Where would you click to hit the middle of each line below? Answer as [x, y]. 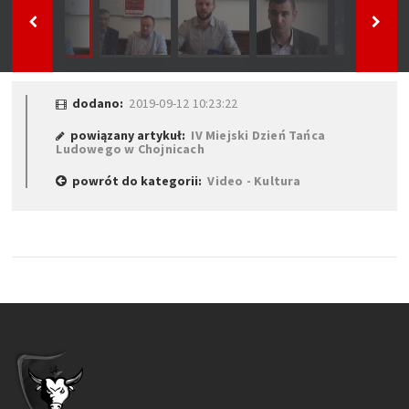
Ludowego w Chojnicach [130, 148]
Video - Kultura [254, 180]
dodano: [98, 103]
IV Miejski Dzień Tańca [258, 135]
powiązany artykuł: [128, 135]
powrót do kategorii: [137, 180]
